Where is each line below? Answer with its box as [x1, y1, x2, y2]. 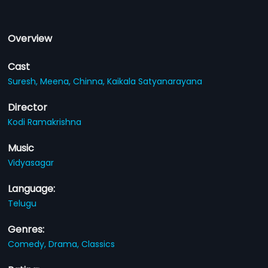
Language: [8, 182, 56, 196]
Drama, [48, 238, 82, 250]
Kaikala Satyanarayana [107, 75, 203, 87]
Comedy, [8, 238, 49, 250]
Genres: [8, 223, 45, 236]
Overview [8, 32, 53, 45]
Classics [81, 238, 115, 250]
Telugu [8, 197, 37, 209]
